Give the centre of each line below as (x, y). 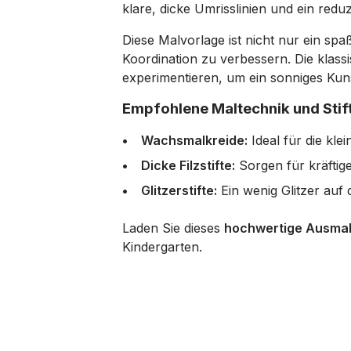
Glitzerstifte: (179, 190)
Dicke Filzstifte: (188, 165)
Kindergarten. (162, 247)
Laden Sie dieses (173, 228)
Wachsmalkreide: (194, 140)
